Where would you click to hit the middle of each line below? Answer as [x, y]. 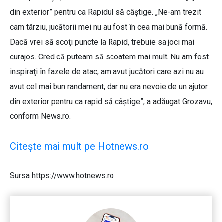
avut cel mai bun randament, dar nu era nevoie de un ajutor [109, 87]
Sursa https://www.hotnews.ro [62, 176]
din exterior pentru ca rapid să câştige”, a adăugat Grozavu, [111, 102]
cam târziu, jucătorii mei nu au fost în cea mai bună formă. [109, 27]
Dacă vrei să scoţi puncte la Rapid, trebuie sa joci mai [102, 42]
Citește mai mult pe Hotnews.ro [79, 146]
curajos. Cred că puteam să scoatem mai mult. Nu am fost [109, 57]
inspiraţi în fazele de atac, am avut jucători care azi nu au [107, 72]
